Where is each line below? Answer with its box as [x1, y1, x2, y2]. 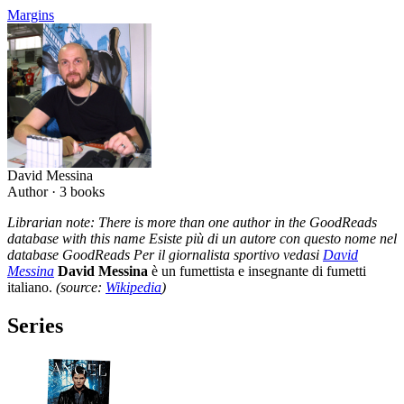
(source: [56, 280, 106, 295]
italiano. [7, 280, 56, 295]
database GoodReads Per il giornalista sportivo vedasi [7, 247, 323, 262]
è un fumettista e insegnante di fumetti [148, 263, 366, 279]
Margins [7, 7, 54, 23]
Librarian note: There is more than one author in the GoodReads [7, 215, 377, 230]
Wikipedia [106, 280, 161, 295]
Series [7, 313, 63, 337]
